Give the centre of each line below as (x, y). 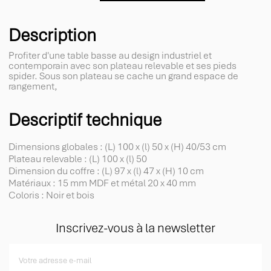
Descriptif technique (85, 120)
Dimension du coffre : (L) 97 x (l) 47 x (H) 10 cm (106, 171)
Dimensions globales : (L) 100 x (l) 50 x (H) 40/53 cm (117, 147)
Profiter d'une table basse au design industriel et (110, 56)
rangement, (33, 87)
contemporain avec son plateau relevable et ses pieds (122, 66)
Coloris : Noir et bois (51, 195)
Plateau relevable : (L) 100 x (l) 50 (78, 159)
